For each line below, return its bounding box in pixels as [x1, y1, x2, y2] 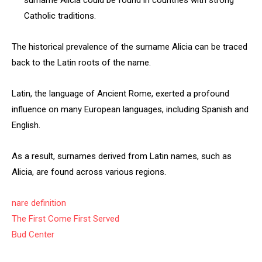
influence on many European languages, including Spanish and [12, 104, 249, 115]
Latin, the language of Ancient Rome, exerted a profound [12, 88, 229, 99]
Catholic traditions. [24, 11, 96, 21]
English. [12, 120, 40, 130]
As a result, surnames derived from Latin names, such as [12, 151, 232, 161]
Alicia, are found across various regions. [12, 167, 166, 177]
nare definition [12, 198, 66, 208]
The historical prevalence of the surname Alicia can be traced [12, 42, 247, 52]
